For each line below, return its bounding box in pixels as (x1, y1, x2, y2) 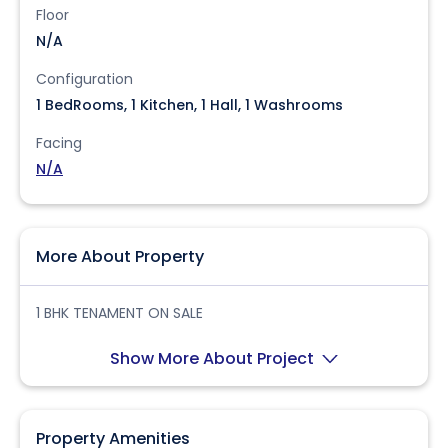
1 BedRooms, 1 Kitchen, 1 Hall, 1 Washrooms (36, 95, 343, 115)
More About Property (36, 245, 204, 268)
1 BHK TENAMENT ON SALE (36, 303, 203, 323)
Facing (36, 133, 82, 153)
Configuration (36, 69, 133, 89)
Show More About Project (110, 347, 318, 370)
